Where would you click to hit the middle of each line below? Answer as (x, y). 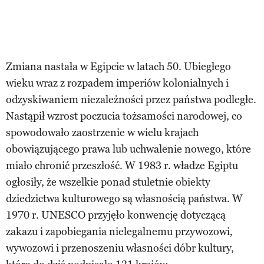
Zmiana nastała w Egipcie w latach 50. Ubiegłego (118, 67)
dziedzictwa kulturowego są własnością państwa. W (124, 199)
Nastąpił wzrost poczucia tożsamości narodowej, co (124, 116)
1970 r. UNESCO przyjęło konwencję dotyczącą (116, 215)
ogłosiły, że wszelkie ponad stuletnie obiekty (108, 182)
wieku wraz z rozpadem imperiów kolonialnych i (117, 83)
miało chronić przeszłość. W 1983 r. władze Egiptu (122, 166)
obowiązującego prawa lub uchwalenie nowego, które (128, 149)
